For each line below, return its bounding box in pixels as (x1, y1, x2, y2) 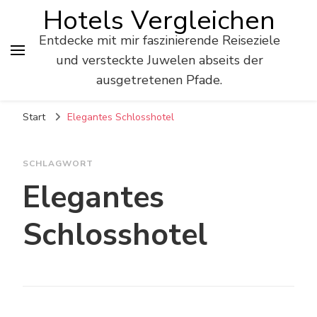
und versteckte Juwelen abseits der (55, 52, 263, 69)
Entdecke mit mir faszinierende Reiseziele (38, 32, 280, 49)
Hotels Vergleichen (43, 3, 275, 38)
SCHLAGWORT (23, 158, 93, 169)
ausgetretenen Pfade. (96, 71, 222, 88)
